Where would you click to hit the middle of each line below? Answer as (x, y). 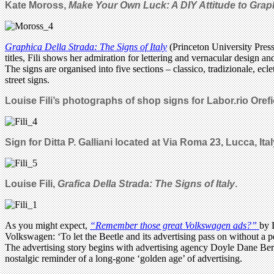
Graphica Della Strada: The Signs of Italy (86, 46)
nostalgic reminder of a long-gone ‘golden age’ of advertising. (124, 258)
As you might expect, (47, 225)
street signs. (27, 80)
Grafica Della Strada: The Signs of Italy (146, 183)
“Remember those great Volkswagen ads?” (175, 225)
